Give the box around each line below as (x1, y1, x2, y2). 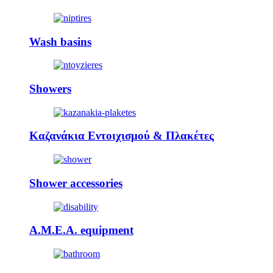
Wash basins (29, 35, 91, 48)
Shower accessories (29, 176, 122, 190)
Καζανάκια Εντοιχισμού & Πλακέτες (29, 129, 214, 143)
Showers (29, 82, 71, 96)
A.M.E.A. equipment (29, 224, 133, 237)
